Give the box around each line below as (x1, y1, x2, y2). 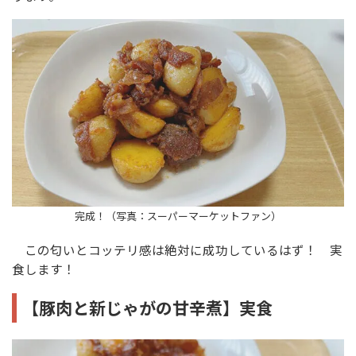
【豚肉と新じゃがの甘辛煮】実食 (21, 295, 273, 319)
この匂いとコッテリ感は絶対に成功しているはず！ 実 (12, 241, 342, 259)
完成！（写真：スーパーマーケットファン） (75, 207, 281, 223)
